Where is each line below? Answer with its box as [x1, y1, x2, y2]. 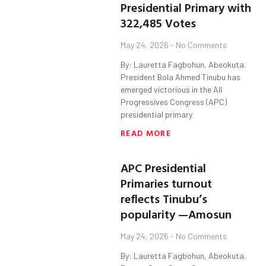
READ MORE [121, 126, 171, 140]
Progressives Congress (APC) [121, 97, 227, 107]
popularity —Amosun [121, 205, 232, 223]
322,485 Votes [121, 14, 197, 32]
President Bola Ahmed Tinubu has [121, 72, 241, 83]
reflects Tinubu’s [121, 189, 208, 208]
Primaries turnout [121, 174, 213, 192]
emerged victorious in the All [121, 84, 223, 95]
